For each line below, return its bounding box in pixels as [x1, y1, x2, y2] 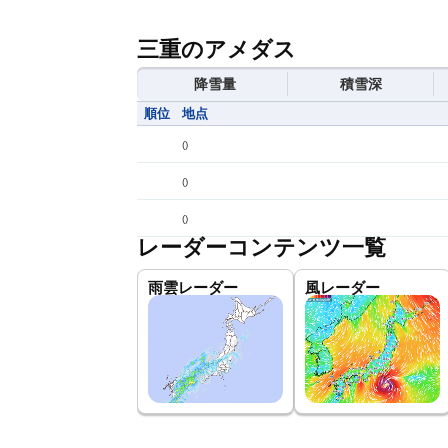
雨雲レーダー [148, 279, 238, 296]
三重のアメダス [137, 37, 296, 62]
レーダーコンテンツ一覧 [137, 235, 386, 260]
